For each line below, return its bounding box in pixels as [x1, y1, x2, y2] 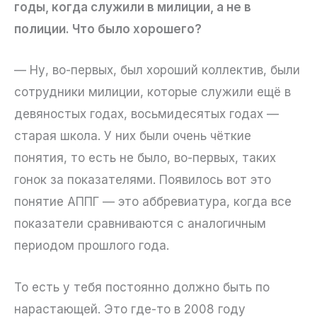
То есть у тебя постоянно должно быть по [14, 279, 270, 294]
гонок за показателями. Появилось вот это [14, 173, 271, 188]
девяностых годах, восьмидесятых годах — [14, 107, 279, 122]
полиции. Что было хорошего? [14, 22, 202, 37]
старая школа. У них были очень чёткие [14, 129, 251, 144]
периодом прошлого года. [14, 238, 169, 253]
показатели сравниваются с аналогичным [14, 217, 266, 231]
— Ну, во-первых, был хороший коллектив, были [14, 63, 300, 78]
